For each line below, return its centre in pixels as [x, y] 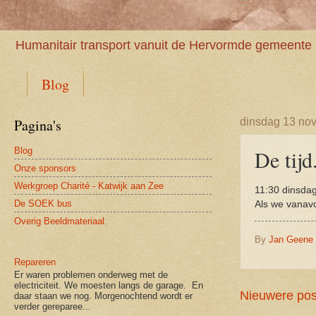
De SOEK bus [43, 203]
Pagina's [38, 126]
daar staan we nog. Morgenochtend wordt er [103, 296]
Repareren [35, 262]
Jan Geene [291, 239]
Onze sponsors [45, 168]
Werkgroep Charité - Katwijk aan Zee [89, 186]
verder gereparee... [53, 306]
